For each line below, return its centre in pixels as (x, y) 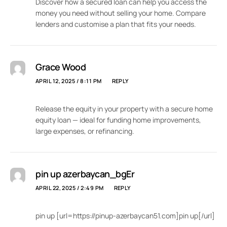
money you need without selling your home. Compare (121, 13)
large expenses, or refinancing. (85, 131)
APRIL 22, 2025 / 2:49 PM (70, 188)
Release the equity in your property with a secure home (124, 109)
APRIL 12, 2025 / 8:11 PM (69, 81)
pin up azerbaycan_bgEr (85, 174)
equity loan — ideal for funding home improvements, (118, 120)
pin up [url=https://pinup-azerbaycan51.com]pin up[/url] (125, 216)
